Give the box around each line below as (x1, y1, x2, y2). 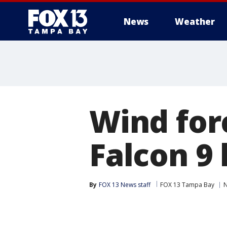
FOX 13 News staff (99, 180, 150, 189)
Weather (175, 16, 215, 27)
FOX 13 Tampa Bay (160, 180, 214, 189)
